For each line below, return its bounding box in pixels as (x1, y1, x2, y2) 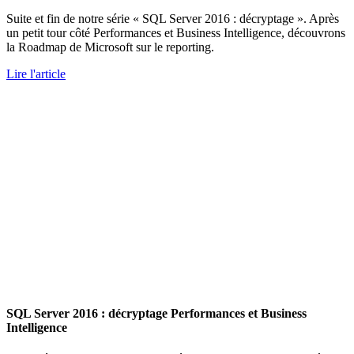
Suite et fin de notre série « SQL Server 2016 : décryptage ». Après (6, 11, 339, 25)
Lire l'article (6, 66, 66, 81)
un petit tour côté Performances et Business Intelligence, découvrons (6, 25, 345, 40)
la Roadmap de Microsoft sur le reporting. (6, 40, 214, 54)
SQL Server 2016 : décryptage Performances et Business (6, 307, 307, 321)
